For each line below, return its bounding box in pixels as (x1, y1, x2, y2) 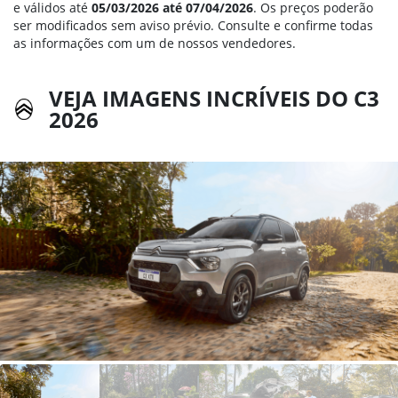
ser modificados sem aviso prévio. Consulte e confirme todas (13, 17, 373, 35)
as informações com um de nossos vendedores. (13, 35, 296, 52)
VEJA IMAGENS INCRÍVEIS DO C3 (49, 84, 379, 114)
